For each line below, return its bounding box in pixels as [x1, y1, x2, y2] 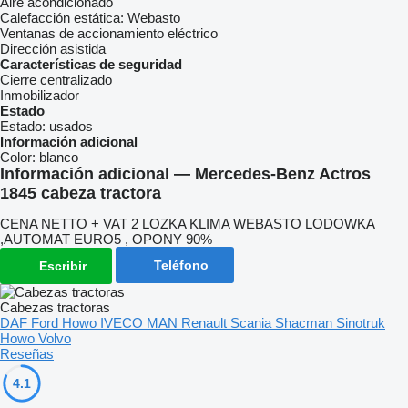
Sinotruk [336, 315, 385, 331]
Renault [181, 315, 230, 331]
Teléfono [154, 258, 209, 273]
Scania [230, 315, 275, 331]
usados [49, 117, 93, 134]
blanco [39, 148, 78, 165]
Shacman [275, 315, 336, 331]
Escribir [39, 259, 87, 274]
